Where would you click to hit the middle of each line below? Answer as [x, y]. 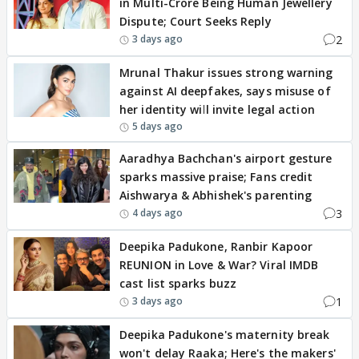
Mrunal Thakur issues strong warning [226, 72]
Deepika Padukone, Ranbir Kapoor [216, 246]
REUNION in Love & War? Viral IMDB [219, 264]
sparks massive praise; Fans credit [216, 176]
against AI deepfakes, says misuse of [225, 91]
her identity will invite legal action [217, 109]
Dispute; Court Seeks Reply [196, 21]
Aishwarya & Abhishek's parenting [216, 195]
